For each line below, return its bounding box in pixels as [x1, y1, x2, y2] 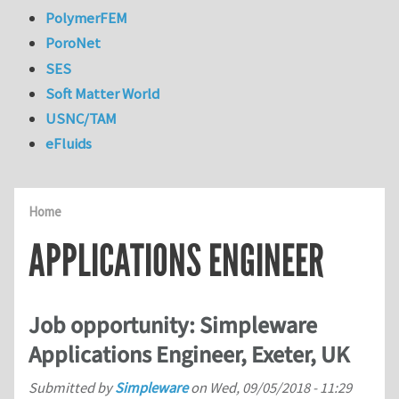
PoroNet [45, 33, 102, 53]
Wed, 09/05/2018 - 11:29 [209, 379, 352, 397]
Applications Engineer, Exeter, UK [28, 338, 349, 371]
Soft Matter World [45, 83, 160, 103]
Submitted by [28, 379, 115, 397]
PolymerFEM [45, 8, 128, 28]
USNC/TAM [45, 109, 118, 129]
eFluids [45, 134, 93, 154]
